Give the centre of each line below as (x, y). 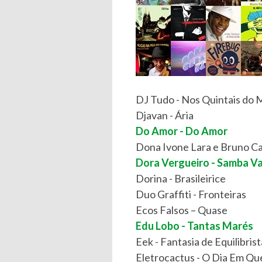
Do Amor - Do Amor (182, 131)
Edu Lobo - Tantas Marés (194, 226)
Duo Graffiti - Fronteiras (191, 194)
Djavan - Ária (165, 115)
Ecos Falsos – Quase (182, 210)
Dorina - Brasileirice (181, 178)
